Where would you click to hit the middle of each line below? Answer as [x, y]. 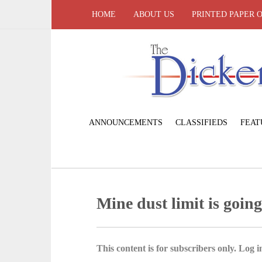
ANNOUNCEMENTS [125, 122]
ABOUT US [154, 14]
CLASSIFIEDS [201, 122]
